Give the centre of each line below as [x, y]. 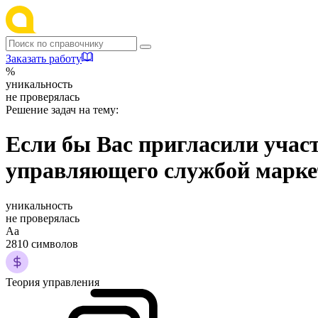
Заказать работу [44, 59]
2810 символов [42, 243]
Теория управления [53, 282]
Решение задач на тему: [62, 110]
